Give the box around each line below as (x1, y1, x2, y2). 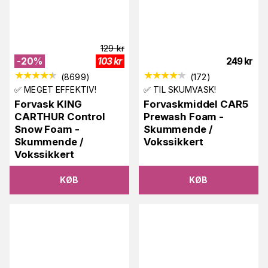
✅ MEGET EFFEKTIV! (14, 84, 97, 95)
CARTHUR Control (14, 110, 105, 123)
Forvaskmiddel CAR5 (144, 98, 248, 110)
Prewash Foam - (144, 110, 224, 123)
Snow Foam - (14, 123, 80, 135)
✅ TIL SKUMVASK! (144, 84, 216, 95)
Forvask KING (14, 98, 83, 110)
